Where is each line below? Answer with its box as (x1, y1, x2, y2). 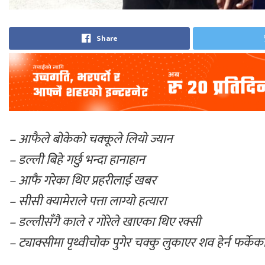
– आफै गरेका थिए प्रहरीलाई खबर (9, 169, 156, 192)
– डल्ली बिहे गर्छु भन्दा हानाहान (9, 148, 145, 171)
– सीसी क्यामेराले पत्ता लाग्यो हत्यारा (9, 190, 166, 212)
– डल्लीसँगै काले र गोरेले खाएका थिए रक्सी (9, 211, 201, 233)
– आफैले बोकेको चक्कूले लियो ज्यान (9, 128, 173, 150)
